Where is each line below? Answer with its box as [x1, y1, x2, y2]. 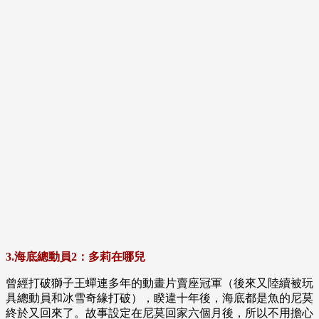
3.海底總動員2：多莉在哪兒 [6, 251, 145, 263]
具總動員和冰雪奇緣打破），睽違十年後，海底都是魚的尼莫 [6, 292, 313, 305]
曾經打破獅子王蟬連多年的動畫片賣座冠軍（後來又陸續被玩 [6, 277, 313, 290]
